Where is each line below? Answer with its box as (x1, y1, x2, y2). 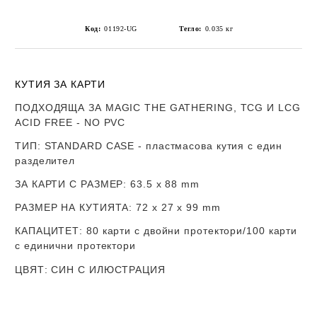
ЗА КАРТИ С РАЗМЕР (15, 178, 124, 190)
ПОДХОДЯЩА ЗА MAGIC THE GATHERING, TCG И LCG (15, 102, 301, 113)
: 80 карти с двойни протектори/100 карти (79, 225, 298, 236)
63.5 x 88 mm (130, 178, 200, 190)
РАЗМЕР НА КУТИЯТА (15, 202, 129, 213)
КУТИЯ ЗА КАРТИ (15, 79, 105, 90)
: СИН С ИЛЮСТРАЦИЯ (44, 264, 166, 275)
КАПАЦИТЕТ (15, 225, 80, 236)
